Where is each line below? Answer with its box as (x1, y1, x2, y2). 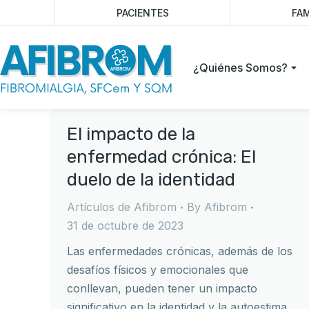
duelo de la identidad (67, 169, 235, 190)
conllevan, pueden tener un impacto (67, 281, 257, 295)
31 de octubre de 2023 (67, 219, 183, 232)
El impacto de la (67, 123, 195, 145)
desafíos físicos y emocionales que (67, 263, 248, 277)
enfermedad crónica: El (67, 146, 256, 168)
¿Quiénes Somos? (193, 60, 288, 74)
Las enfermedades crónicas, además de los (67, 244, 292, 258)
